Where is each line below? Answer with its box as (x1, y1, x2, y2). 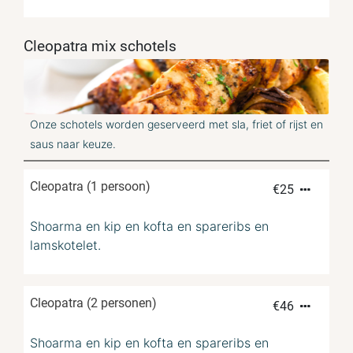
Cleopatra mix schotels (24, 37, 176, 56)
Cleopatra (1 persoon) (30, 179, 150, 195)
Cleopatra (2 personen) (30, 295, 157, 311)
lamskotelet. (30, 237, 101, 254)
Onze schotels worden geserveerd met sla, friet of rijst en (30, 117, 323, 132)
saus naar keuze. (30, 137, 116, 151)
